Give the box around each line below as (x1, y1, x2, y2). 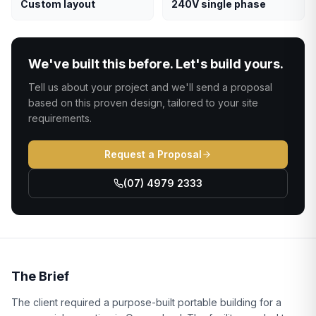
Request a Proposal (104, 147, 202, 160)
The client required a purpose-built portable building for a (11, 296, 281, 308)
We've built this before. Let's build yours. (28, 56, 284, 71)
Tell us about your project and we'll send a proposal (28, 80, 272, 93)
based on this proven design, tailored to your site (28, 96, 258, 109)
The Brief (11, 268, 69, 284)
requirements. (28, 111, 92, 124)
